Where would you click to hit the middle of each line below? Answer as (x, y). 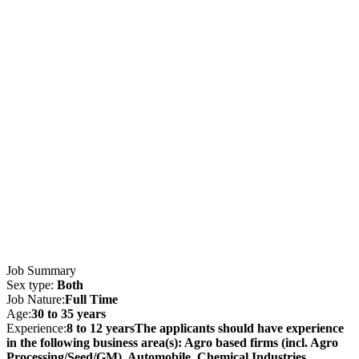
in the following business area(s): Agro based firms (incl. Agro (172, 342)
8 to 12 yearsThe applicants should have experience (205, 328)
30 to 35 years (69, 313)
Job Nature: (36, 299)
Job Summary (41, 270)
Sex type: (32, 284)
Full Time (91, 299)
